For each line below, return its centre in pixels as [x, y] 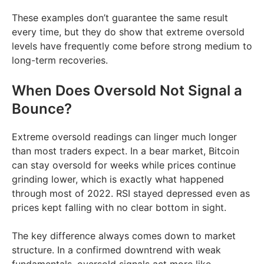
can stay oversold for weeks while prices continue [124, 165]
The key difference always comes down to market [124, 235]
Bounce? [42, 108]
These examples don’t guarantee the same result [120, 17]
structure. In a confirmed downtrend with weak [116, 250]
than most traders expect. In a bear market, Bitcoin [126, 151]
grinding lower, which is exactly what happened [118, 179]
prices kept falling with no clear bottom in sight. [119, 207]
